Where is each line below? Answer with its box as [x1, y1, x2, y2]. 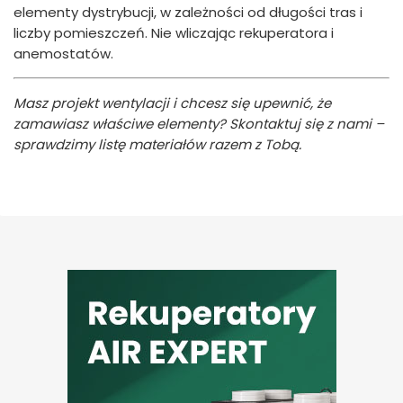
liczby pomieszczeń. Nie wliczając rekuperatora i [13, 22, 334, 42]
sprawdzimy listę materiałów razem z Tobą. [13, 134, 301, 154]
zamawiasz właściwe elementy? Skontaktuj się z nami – [13, 113, 384, 133]
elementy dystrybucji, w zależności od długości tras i [13, 2, 363, 22]
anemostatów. [13, 43, 113, 63]
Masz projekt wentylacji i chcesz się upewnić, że [13, 93, 331, 112]
